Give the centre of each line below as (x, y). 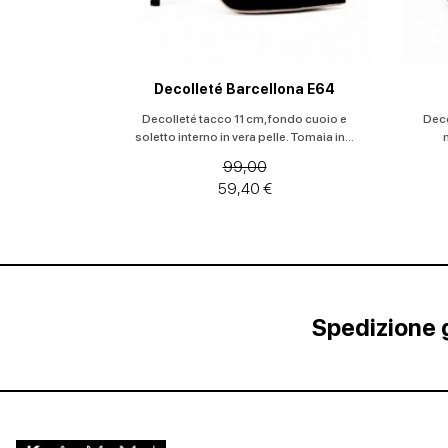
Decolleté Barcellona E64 (244, 89)
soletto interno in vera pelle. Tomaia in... (244, 137)
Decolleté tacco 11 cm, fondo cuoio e (244, 119)
